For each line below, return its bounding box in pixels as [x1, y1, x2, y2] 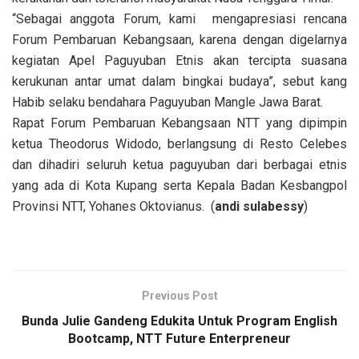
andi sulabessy [215, 199, 304, 215]
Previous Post [141, 289, 218, 303]
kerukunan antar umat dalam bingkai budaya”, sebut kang [12, 74, 347, 90]
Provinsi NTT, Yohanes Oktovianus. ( [12, 199, 215, 215]
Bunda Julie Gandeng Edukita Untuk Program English [22, 313, 337, 329]
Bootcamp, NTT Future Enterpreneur [68, 331, 291, 347]
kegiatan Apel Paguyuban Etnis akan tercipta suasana [12, 53, 347, 69]
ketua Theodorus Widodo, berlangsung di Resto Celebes [12, 136, 347, 152]
